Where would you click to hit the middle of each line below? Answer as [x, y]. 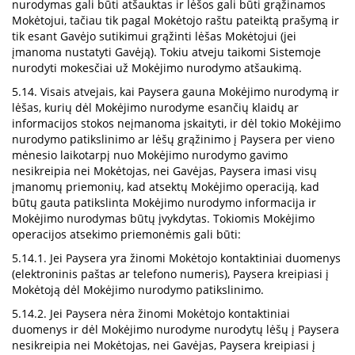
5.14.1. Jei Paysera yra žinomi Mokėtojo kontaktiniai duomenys [176, 258]
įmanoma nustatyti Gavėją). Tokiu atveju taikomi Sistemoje [166, 52]
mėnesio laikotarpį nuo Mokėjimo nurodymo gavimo [150, 155]
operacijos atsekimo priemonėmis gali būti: [126, 234]
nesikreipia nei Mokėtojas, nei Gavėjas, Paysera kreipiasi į [164, 345]
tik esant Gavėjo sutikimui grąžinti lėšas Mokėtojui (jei [154, 36]
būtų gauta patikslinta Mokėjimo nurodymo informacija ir [164, 202]
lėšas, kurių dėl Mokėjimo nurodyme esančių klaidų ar [155, 107]
